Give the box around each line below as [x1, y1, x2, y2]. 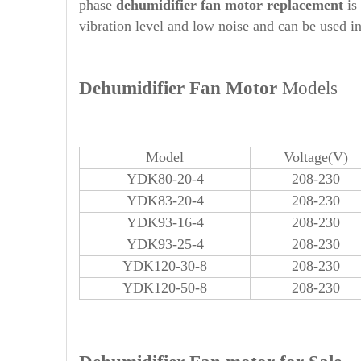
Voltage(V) [283, 149, 348, 165]
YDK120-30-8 [122, 258, 207, 274]
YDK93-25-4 [126, 236, 204, 252]
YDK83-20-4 [126, 193, 204, 209]
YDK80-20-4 [126, 171, 204, 187]
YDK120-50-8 [122, 280, 207, 296]
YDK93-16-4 [126, 214, 204, 230]
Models [282, 78, 338, 98]
